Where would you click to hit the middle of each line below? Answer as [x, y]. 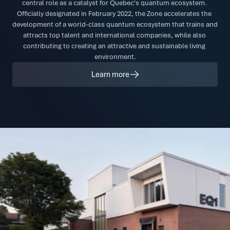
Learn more [110, 74]
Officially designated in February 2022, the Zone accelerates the [114, 14]
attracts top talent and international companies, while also [114, 35]
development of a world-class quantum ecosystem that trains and [115, 24]
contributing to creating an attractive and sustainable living [114, 46]
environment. [115, 57]
